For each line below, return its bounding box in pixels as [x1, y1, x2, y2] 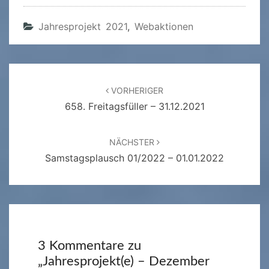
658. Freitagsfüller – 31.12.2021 [64, 100, 205, 113]
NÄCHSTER [109, 137, 157, 148]
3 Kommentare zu [38, 238, 141, 252]
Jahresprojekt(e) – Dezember [43, 254, 210, 268]
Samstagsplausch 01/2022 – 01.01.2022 [45, 152, 224, 165]
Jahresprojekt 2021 [38, 20, 127, 33]
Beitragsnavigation [9, 77, 116, 91]
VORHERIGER [109, 85, 163, 96]
